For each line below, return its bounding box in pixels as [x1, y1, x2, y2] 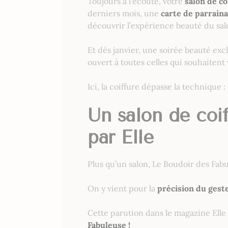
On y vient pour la [88, 183, 157, 194]
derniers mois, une [88, 8, 161, 19]
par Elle [88, 127, 153, 149]
